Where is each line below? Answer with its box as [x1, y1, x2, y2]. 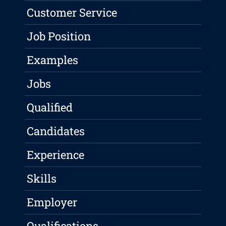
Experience [27, 147, 85, 162]
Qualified [27, 100, 73, 115]
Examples [27, 52, 79, 68]
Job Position [27, 29, 91, 44]
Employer [27, 195, 78, 210]
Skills [27, 171, 57, 186]
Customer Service [27, 5, 118, 20]
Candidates [27, 124, 85, 139]
